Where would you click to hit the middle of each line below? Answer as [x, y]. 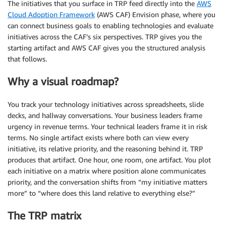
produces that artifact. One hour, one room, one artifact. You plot [109, 159]
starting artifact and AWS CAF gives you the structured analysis [106, 47]
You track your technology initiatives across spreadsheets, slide [106, 104]
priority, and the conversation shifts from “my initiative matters [107, 182]
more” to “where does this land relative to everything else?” [101, 193]
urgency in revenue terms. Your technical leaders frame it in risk [107, 126]
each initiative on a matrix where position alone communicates [107, 171]
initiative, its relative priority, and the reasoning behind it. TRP [105, 148]
